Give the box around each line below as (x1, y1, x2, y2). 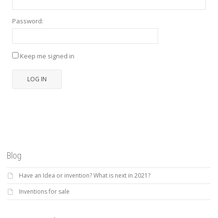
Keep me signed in (20, 52, 74, 61)
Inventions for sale (19, 187, 70, 196)
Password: (12, 17, 43, 26)
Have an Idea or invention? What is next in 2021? (19, 171, 150, 180)
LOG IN (27, 75, 47, 84)
